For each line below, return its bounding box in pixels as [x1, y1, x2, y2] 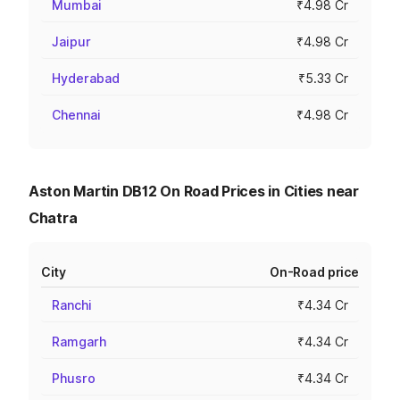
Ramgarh [52, 334, 106, 349]
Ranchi [52, 297, 92, 312]
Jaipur [52, 34, 91, 49]
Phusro [52, 371, 96, 386]
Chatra [29, 209, 78, 227]
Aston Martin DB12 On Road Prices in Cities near [29, 182, 359, 200]
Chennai [52, 107, 101, 122]
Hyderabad [52, 71, 120, 86]
